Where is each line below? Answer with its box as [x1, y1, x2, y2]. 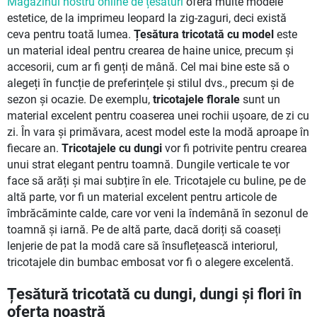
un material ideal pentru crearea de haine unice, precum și [7, 44, 294, 57]
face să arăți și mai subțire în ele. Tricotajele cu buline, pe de [7, 174, 306, 188]
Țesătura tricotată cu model [134, 28, 274, 41]
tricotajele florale [153, 93, 240, 106]
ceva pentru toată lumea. [7, 28, 134, 41]
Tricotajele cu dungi [62, 142, 162, 155]
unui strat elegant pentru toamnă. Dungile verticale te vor [7, 158, 289, 171]
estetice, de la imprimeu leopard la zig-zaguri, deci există [7, 11, 287, 25]
